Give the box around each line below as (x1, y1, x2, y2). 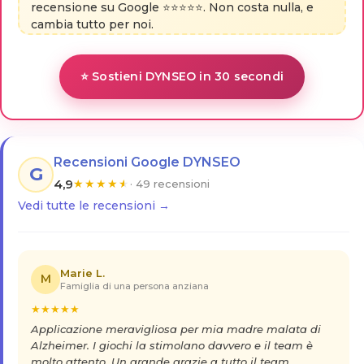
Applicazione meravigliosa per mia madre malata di (31, 322, 321, 336)
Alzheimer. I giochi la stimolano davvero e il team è (31, 338, 313, 352)
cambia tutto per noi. (31, 16, 154, 32)
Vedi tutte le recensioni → (18, 197, 170, 213)
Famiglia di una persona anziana (60, 279, 209, 292)
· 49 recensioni (130, 176, 210, 190)
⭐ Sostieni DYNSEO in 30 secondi (80, 68, 284, 84)
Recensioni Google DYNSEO (54, 154, 240, 170)
